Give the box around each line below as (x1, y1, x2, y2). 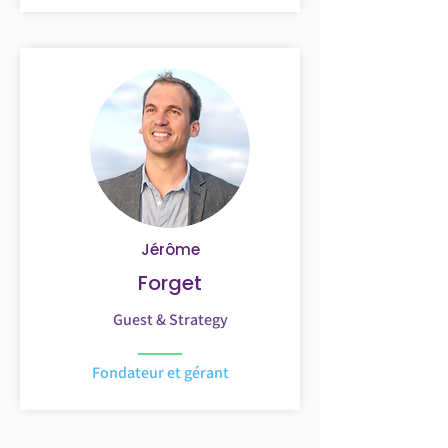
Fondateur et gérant (91, 362, 229, 383)
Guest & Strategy (112, 309, 228, 330)
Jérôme (140, 239, 200, 260)
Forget (138, 269, 202, 297)
